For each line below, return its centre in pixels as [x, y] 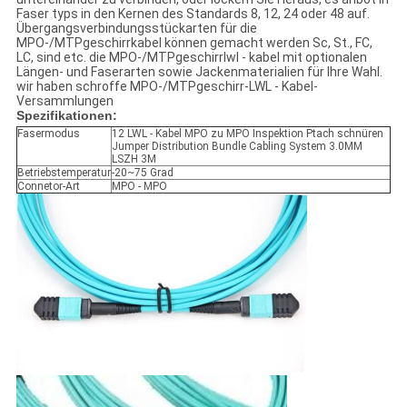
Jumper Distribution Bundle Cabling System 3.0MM [237, 147]
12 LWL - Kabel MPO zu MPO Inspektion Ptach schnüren [247, 134]
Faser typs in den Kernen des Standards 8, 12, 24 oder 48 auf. [193, 14]
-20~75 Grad [142, 173]
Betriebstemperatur [64, 173]
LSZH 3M [134, 159]
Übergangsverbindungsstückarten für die [136, 29]
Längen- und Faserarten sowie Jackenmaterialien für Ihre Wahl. [199, 72]
